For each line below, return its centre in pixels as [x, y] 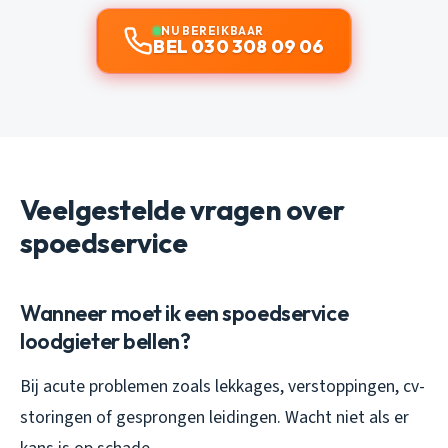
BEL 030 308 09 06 [239, 46]
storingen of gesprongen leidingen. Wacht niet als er [214, 417]
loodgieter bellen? [105, 340]
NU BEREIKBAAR [212, 30]
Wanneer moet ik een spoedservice [184, 312]
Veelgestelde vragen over [182, 209]
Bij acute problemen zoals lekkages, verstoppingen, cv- [222, 386]
